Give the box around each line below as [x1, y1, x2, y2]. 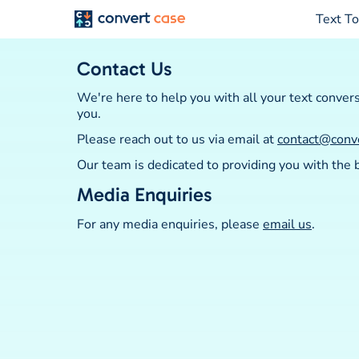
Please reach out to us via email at [77, 131, 277, 148]
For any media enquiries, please [77, 216, 263, 233]
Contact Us [77, 57, 172, 80]
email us [263, 216, 312, 233]
